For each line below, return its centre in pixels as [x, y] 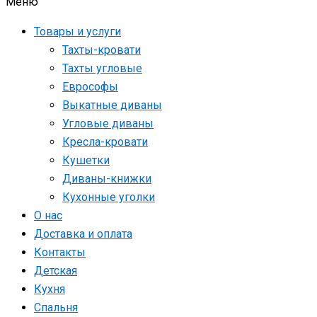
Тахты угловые [102, 69]
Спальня [56, 308]
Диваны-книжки [107, 179]
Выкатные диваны [112, 105]
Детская [56, 271]
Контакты [60, 253]
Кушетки [86, 161]
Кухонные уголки [109, 197]
